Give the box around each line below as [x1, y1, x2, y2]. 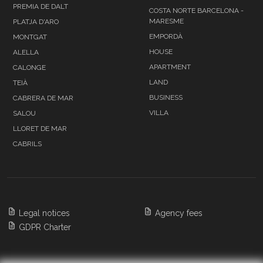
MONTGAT [13, 32, 47, 41]
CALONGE [13, 63, 46, 72]
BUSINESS [149, 93, 183, 102]
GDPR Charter [19, 222, 71, 232]
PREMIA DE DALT [13, 2, 68, 11]
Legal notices [19, 208, 70, 218]
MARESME [149, 16, 184, 25]
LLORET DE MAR [13, 124, 67, 133]
